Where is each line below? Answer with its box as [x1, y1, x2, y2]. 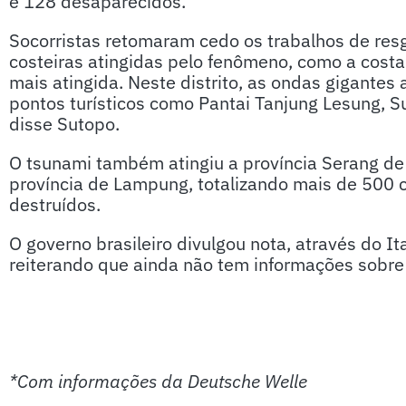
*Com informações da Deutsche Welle [9, 369, 307, 393]
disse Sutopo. [9, 111, 120, 136]
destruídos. [9, 192, 101, 217]
